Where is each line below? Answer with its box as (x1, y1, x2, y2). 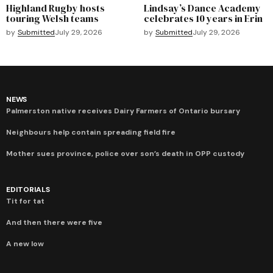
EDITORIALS (6, 184, 50, 194)
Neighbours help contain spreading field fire (6, 127, 175, 137)
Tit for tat (6, 196, 44, 206)
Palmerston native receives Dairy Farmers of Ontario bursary (6, 105, 240, 116)
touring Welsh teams (6, 11, 99, 25)
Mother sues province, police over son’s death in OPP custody (6, 148, 244, 158)
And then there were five (6, 217, 102, 227)
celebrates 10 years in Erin (144, 11, 263, 25)
